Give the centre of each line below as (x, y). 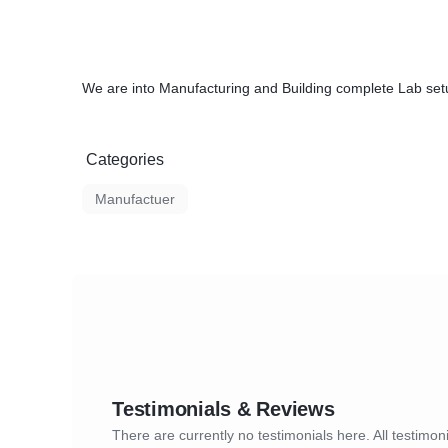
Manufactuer (135, 199)
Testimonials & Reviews (223, 409)
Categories (125, 159)
